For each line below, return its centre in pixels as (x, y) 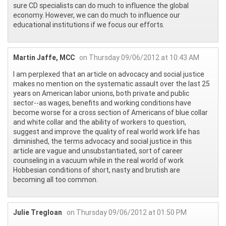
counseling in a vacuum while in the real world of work (98, 161)
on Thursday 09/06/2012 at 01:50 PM (127, 213)
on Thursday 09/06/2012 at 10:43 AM (139, 58)
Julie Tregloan (38, 213)
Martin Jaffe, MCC (44, 58)
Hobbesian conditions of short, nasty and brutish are (97, 170)
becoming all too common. (55, 180)
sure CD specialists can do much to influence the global (101, 6)
